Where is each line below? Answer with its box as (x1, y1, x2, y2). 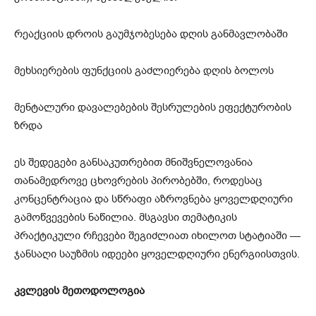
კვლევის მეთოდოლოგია (14, 283, 145, 298)
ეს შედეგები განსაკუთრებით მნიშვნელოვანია (14, 154, 253, 169)
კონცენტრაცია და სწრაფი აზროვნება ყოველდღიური (14, 191, 293, 206)
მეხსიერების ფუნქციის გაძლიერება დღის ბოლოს (14, 63, 274, 78)
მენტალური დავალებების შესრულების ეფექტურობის (14, 99, 291, 114)
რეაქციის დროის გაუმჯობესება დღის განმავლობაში (14, 26, 288, 41)
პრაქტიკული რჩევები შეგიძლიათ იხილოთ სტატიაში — (14, 228, 300, 243)
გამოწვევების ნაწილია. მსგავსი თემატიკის (14, 209, 237, 224)
